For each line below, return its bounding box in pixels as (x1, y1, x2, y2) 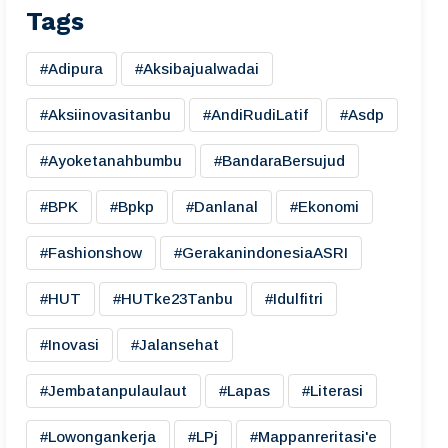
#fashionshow (40, 244, 142, 261)
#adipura (40, 60, 103, 77)
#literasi (302, 382, 363, 399)
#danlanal (186, 198, 258, 215)
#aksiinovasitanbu (40, 106, 171, 123)
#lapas (219, 382, 270, 399)
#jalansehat (131, 336, 219, 353)
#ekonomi (290, 198, 359, 215)
